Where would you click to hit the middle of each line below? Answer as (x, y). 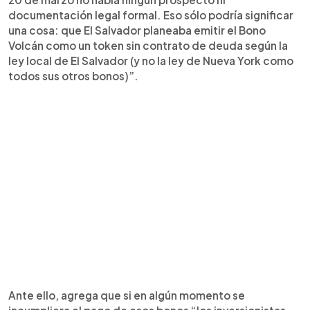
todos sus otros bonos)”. (73, 76)
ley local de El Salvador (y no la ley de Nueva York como (151, 61)
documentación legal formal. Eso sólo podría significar (151, 15)
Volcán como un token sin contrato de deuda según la (148, 45)
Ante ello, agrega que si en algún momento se (127, 295)
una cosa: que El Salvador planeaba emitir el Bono (137, 30)
